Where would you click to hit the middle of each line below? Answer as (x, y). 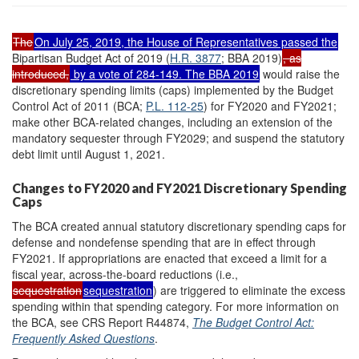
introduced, (40, 73)
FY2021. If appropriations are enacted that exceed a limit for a (169, 258)
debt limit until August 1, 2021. (89, 153)
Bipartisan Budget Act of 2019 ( (91, 57)
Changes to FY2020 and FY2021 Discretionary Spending (179, 188)
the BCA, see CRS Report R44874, (102, 322)
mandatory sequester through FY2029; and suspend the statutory (178, 137)
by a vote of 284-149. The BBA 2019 (165, 73)
